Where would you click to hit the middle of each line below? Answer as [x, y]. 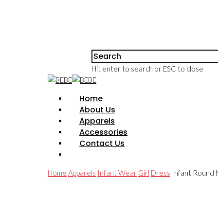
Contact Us [102, 143]
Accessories [103, 132]
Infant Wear [117, 173]
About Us [97, 110]
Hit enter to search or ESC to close [147, 69]
